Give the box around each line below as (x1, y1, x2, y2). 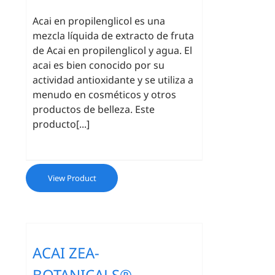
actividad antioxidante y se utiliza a (33, 73, 194, 87)
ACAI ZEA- (33, 242, 100, 263)
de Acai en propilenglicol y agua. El (33, 44, 193, 57)
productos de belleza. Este (33, 103, 155, 116)
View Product (47, 172, 96, 184)
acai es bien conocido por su (33, 58, 165, 72)
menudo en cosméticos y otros (33, 88, 177, 101)
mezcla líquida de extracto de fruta (33, 29, 195, 42)
